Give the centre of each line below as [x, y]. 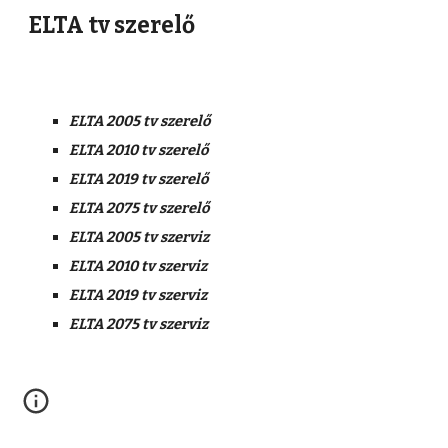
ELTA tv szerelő [112, 25]
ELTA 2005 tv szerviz [139, 237]
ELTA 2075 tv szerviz [139, 324]
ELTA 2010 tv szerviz [138, 266]
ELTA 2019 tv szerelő [139, 179]
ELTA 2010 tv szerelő [139, 150]
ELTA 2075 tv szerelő [139, 208]
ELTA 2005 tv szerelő [140, 121]
